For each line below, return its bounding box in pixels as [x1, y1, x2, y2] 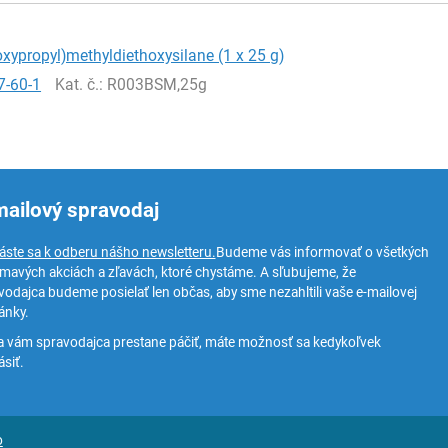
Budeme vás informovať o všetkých [215, 244, 429, 260]
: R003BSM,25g [99, 74, 208, 94]
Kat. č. [55, 74, 100, 94]
